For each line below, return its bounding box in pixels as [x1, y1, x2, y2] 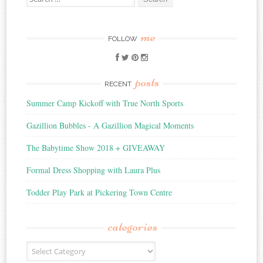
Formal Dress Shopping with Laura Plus [26, 164, 161, 176]
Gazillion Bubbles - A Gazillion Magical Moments [26, 120, 194, 131]
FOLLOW [107, 35, 139, 43]
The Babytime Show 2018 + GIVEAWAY [26, 142, 166, 154]
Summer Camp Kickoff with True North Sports [26, 97, 184, 109]
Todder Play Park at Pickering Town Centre [26, 187, 173, 198]
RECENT [104, 80, 133, 89]
